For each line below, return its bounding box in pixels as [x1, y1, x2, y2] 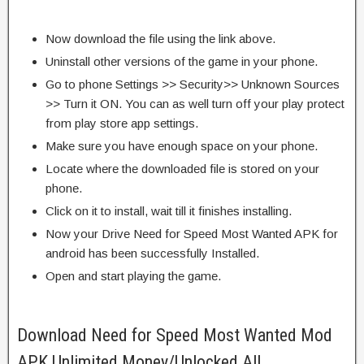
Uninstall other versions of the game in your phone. [45, 54, 318, 68]
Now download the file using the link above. [45, 31, 275, 45]
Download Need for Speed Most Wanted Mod [17, 324, 332, 345]
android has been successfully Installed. [45, 245, 259, 260]
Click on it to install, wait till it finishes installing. [45, 203, 292, 218]
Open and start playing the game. [45, 268, 221, 283]
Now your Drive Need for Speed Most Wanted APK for [45, 226, 338, 240]
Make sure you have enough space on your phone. [45, 138, 318, 153]
